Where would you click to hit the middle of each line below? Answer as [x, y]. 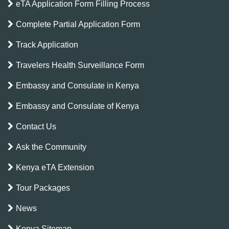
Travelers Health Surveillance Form [80, 65]
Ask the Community [51, 147]
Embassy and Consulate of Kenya [77, 106]
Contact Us [36, 126]
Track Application [47, 44]
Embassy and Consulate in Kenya [77, 85]
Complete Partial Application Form [78, 24]
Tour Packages [43, 188]
